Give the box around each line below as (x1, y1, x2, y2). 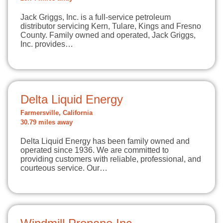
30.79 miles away (20, 119, 73, 126)
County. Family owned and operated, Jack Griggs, (20, 31, 196, 39)
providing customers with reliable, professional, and (20, 155, 201, 163)
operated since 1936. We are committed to (20, 146, 169, 154)
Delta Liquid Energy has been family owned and (20, 137, 190, 145)
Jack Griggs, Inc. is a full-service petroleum (20, 13, 171, 21)
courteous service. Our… (20, 164, 108, 172)
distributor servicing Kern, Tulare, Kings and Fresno (20, 22, 201, 30)
